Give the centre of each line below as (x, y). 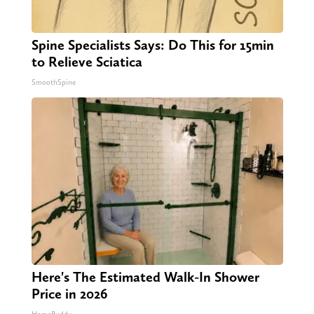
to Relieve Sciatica (87, 62)
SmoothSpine (53, 83)
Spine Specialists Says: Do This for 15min (152, 45)
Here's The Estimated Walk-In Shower (145, 277)
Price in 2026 (69, 294)
